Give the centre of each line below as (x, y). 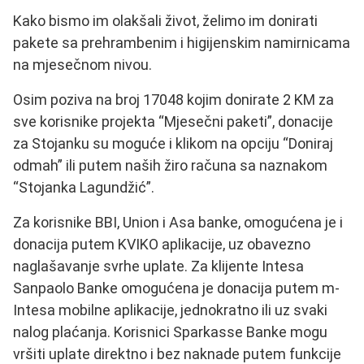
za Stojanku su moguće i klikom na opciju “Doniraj (173, 144)
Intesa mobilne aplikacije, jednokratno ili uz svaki (170, 310)
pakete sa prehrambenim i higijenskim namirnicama (182, 43)
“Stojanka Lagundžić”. (84, 188)
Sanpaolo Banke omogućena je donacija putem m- (176, 288)
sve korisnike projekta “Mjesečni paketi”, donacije (173, 122)
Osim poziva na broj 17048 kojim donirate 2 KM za (173, 100)
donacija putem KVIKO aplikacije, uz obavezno (162, 245)
